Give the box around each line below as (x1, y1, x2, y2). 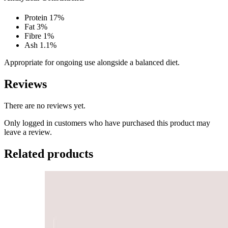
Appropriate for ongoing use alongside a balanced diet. (4, 58, 180, 67)
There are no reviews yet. (4, 101, 85, 110)
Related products (4, 147, 93, 161)
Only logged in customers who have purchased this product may (4, 119, 210, 128)
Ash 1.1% (24, 41, 56, 50)
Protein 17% (24, 13, 64, 22)
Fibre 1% (24, 32, 54, 41)
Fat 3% (24, 22, 47, 32)
